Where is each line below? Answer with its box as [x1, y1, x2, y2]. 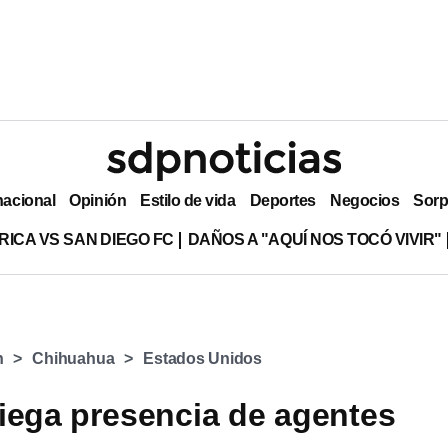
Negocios [329, 191, 400, 209]
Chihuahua [32, 350, 115, 367]
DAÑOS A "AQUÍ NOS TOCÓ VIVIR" [187, 230, 442, 248]
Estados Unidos [143, 350, 263, 367]
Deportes [249, 191, 316, 209]
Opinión [69, 191, 127, 209]
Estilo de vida [140, 191, 236, 209]
